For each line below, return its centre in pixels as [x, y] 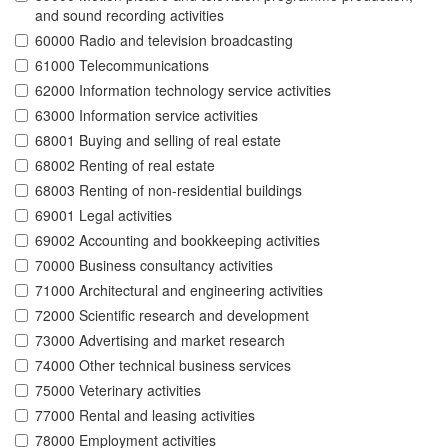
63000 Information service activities [146, 115]
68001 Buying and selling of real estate [158, 140]
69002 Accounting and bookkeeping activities [177, 240]
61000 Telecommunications [122, 65]
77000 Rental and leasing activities [145, 415]
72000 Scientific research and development [172, 315]
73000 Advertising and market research [160, 340]
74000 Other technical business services [163, 365]
